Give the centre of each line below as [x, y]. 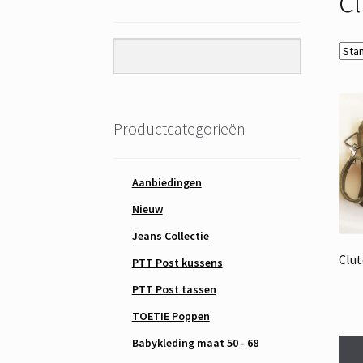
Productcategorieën [180, 129]
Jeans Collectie [170, 235]
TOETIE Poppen [171, 316]
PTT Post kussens [177, 262]
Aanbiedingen [167, 182]
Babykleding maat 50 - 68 [195, 342]
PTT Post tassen [174, 289]
